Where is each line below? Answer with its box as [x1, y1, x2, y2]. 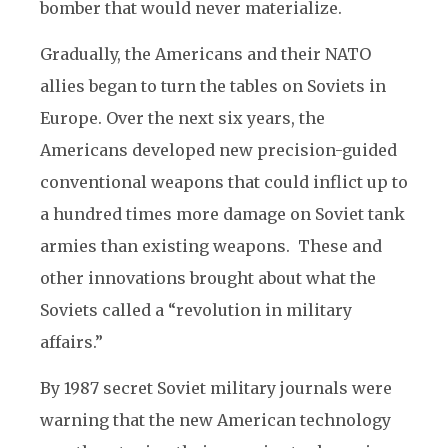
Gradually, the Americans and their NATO [40, 44, 371, 64]
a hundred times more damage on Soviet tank [40, 204, 405, 224]
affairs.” [40, 332, 103, 352]
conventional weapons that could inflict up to [40, 172, 408, 192]
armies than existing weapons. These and [40, 236, 382, 256]
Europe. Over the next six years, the [40, 108, 325, 128]
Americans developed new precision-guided [40, 140, 397, 160]
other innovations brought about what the [40, 268, 376, 288]
